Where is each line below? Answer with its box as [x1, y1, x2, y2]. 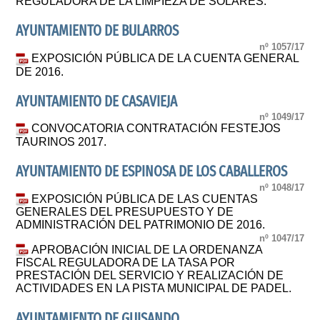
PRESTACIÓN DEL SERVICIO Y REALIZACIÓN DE [16, 269, 284, 282]
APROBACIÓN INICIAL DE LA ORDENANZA [31, 243, 263, 256]
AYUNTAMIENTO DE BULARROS [16, 22, 179, 41]
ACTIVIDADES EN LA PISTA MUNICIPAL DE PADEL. [16, 282, 292, 295]
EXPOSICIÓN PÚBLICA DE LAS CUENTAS [31, 192, 259, 205]
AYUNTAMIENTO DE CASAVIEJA [16, 92, 178, 111]
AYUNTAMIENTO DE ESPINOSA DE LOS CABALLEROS [16, 163, 288, 181]
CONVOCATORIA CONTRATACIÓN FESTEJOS [31, 122, 281, 135]
